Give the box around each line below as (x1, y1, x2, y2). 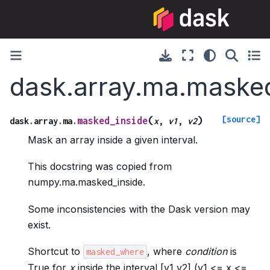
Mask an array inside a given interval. (28, 133, 198, 146)
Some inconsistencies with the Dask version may (28, 202, 250, 215)
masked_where (86, 246, 144, 257)
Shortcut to (28, 245, 83, 257)
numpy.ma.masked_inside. (28, 176, 145, 189)
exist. (28, 218, 51, 231)
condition (185, 245, 227, 257)
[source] (222, 113, 260, 124)
